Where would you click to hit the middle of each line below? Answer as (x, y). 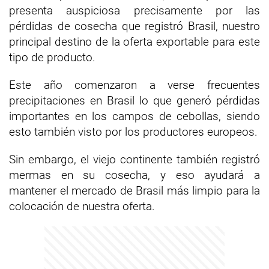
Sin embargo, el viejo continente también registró (134, 159)
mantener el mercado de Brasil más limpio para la (134, 191)
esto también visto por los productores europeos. (133, 132)
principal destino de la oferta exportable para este (134, 42)
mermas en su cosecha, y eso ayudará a (134, 175)
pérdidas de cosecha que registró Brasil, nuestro (134, 26)
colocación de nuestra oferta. (82, 206)
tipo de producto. (52, 57)
